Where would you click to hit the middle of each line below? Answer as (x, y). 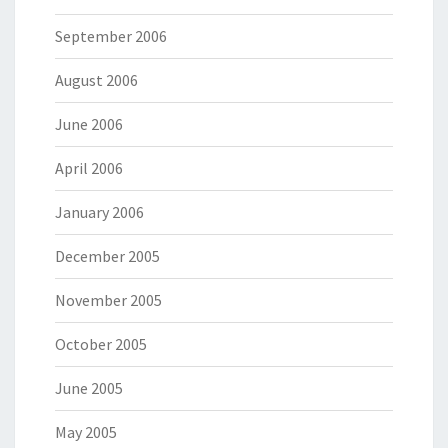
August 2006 (96, 80)
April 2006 (89, 168)
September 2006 (111, 36)
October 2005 (101, 344)
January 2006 (99, 212)
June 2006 (89, 124)
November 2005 (108, 300)
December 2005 (107, 256)
